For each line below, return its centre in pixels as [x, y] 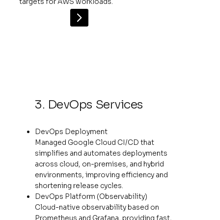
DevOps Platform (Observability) [91, 197]
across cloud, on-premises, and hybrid [100, 164]
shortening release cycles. [79, 186]
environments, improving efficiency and [102, 175]
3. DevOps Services [89, 105]
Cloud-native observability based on [97, 207]
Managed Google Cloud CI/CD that [95, 143]
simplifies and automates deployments [101, 153]
